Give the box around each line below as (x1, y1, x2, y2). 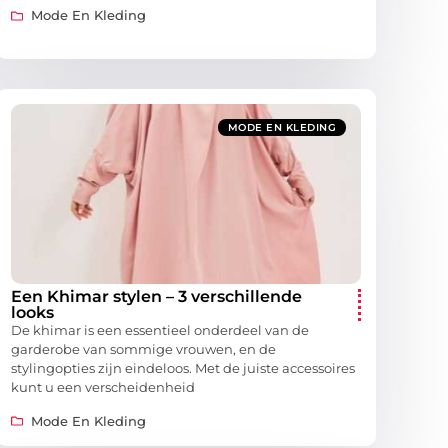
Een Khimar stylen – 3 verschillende (11, 287, 302, 307)
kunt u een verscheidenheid (11, 379, 195, 396)
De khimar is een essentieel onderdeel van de (11, 322, 309, 339)
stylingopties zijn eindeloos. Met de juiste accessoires (11, 360, 355, 377)
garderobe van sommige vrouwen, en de (11, 341, 276, 358)
